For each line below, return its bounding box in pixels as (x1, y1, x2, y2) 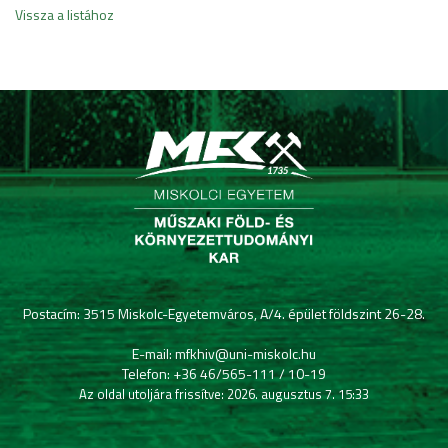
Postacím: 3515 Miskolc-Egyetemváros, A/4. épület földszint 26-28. (23, 303, 425, 324)
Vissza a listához (15, 4, 114, 25)
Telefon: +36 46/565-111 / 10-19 (122, 363, 326, 384)
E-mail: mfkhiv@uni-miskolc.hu (132, 343, 316, 364)
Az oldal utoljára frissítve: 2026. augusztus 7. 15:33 (79, 384, 369, 404)
